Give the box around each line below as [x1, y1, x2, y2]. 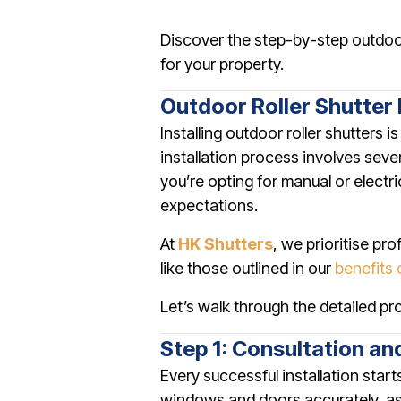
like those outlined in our [160, 259, 335, 277]
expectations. [160, 196, 258, 215]
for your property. [160, 55, 284, 73]
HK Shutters [178, 235, 273, 253]
